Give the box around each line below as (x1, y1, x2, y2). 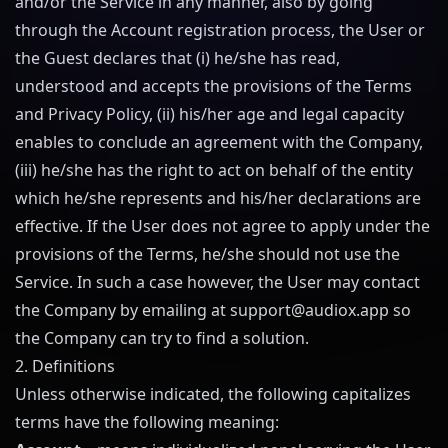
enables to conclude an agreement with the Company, (15, 131, 423, 153)
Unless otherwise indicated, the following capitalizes (15, 383, 411, 405)
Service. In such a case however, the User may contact (15, 271, 420, 293)
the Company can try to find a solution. (15, 327, 309, 349)
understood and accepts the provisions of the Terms (15, 75, 412, 97)
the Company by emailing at (15, 299, 226, 321)
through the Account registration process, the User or (15, 19, 425, 41)
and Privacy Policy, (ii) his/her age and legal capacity (15, 103, 404, 125)
